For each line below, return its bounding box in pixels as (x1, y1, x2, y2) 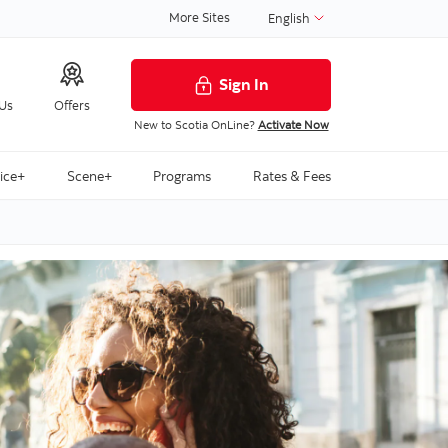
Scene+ (66, 166, 112, 186)
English (268, 9, 313, 26)
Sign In (219, 73, 269, 94)
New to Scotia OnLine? (133, 116, 258, 132)
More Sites (169, 8, 230, 25)
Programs (153, 166, 212, 186)
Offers (54, 96, 91, 113)
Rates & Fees (252, 166, 331, 186)
